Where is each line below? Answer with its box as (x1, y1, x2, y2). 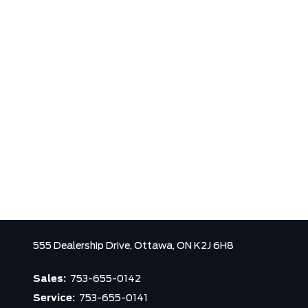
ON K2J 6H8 (177, 241, 234, 251)
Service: (33, 294, 77, 303)
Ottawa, (134, 241, 177, 251)
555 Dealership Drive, (33, 241, 134, 251)
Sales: (33, 274, 68, 284)
